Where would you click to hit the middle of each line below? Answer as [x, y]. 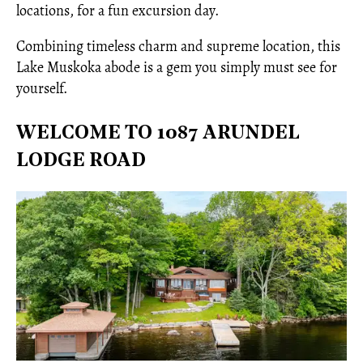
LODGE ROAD [81, 161]
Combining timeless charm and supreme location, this [178, 46]
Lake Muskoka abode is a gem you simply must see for [177, 67]
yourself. [42, 88]
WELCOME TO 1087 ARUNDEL [158, 134]
